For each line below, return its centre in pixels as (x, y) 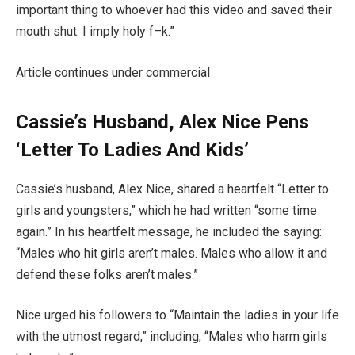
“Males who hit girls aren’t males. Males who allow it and (172, 253)
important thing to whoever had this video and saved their (174, 10)
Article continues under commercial (113, 72)
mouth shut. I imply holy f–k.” (95, 31)
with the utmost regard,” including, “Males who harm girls (172, 337)
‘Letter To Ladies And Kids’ (132, 149)
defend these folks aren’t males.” (107, 274)
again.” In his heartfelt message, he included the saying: (169, 231)
